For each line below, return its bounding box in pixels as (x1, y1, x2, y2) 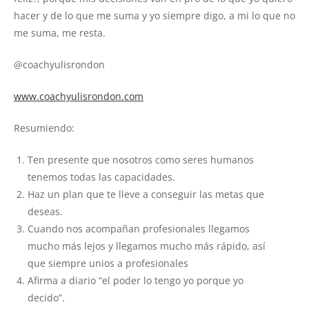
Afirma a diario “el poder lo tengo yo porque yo (28, 274, 243, 288)
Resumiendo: (14, 121, 74, 135)
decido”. (28, 291, 65, 305)
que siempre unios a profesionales (28, 257, 188, 270)
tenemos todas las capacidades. (28, 170, 175, 184)
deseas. (28, 205, 63, 219)
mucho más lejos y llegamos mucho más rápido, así (28, 239, 266, 253)
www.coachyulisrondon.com (14, 90, 143, 103)
